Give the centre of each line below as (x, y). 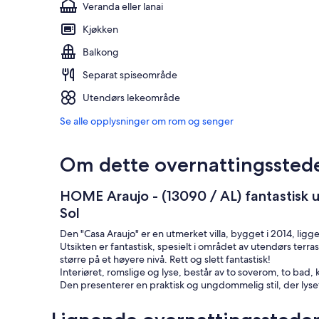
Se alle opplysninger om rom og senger (147, 121)
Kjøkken (100, 30)
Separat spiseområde (130, 75)
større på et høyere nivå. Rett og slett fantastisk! (165, 260)
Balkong (101, 52)
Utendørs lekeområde (131, 98)
